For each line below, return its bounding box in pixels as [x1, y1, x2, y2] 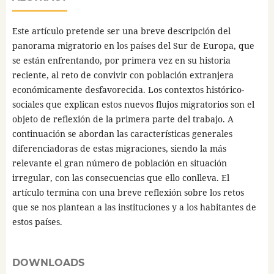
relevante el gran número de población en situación [12, 157, 227, 169]
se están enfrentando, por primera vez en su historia [12, 54, 231, 66]
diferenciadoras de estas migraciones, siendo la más [12, 142, 226, 154]
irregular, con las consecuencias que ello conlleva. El [12, 171, 229, 183]
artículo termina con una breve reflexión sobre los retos [12, 186, 244, 198]
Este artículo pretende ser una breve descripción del [12, 24, 231, 37]
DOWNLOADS [12, 256, 84, 268]
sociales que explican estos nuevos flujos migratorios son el [12, 98, 254, 110]
